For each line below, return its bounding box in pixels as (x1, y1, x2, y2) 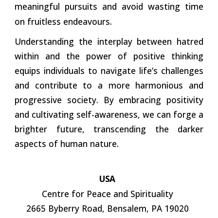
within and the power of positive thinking (15, 50, 203, 62)
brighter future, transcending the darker (15, 123, 203, 135)
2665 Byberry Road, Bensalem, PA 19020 (26, 202, 189, 214)
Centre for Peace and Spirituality (41, 187, 173, 200)
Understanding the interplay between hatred (15, 35, 203, 47)
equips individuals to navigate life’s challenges (15, 64, 203, 76)
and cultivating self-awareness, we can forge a (15, 108, 203, 120)
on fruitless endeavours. (15, 15, 112, 27)
